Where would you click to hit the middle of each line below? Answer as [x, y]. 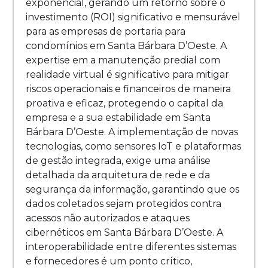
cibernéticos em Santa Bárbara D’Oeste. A [124, 233]
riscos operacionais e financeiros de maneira [128, 89]
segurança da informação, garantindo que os [133, 190]
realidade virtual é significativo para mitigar [127, 75]
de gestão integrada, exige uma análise [118, 161]
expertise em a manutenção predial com [123, 60]
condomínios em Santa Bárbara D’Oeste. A [126, 46]
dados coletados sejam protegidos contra [124, 204]
